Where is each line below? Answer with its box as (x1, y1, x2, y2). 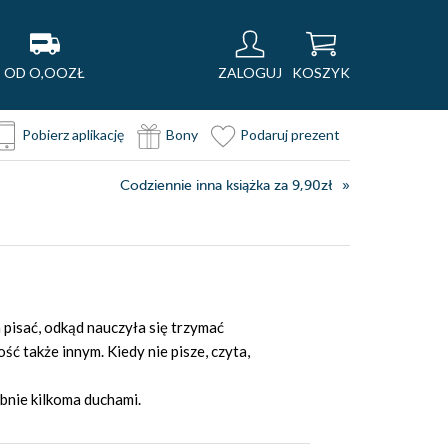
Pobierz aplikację (22, 126, 124, 143)
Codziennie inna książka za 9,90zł (120, 178, 332, 193)
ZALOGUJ (218, 64, 282, 81)
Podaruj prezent (240, 126, 340, 143)
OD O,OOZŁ (4, 64, 85, 81)
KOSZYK (292, 64, 350, 81)
